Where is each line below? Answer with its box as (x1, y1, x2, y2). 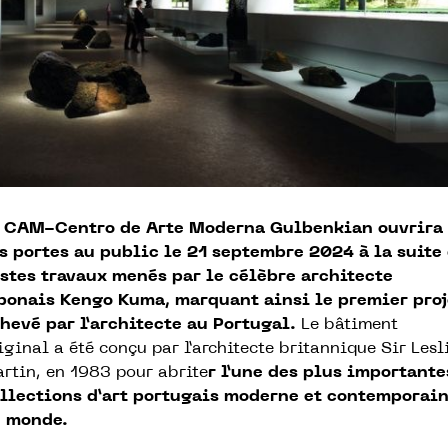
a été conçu (54, 341, 147, 357)
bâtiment (324, 317, 398, 333)
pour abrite (116, 365, 208, 381)
